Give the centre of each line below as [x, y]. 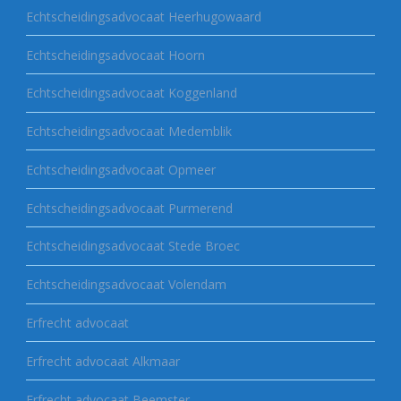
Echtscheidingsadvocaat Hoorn [115, 55]
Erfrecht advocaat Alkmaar [102, 361]
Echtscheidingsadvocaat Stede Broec [132, 246]
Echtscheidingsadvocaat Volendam [126, 285]
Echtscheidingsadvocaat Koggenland [131, 93]
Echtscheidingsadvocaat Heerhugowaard [143, 16]
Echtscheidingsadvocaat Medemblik [128, 132]
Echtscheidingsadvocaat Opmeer [120, 169]
